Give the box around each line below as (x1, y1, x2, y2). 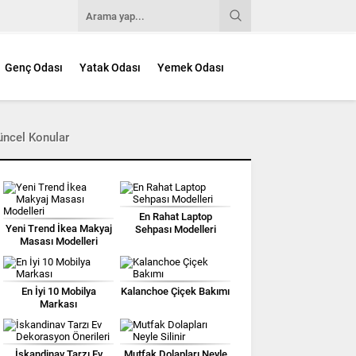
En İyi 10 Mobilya (21, 284, 96, 297)
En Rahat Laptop (138, 210, 212, 222)
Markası (40, 297, 77, 310)
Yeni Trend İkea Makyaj (5, 222, 112, 234)
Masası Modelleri (19, 234, 98, 247)
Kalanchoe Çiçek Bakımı (121, 284, 230, 297)
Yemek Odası (157, 61, 224, 75)
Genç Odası (5, 61, 63, 75)
